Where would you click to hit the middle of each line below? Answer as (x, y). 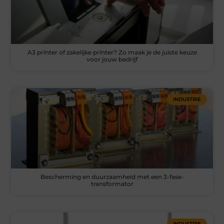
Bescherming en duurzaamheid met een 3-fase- (112, 177)
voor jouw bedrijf (112, 59)
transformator (112, 184)
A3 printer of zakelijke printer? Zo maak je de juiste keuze (112, 52)
